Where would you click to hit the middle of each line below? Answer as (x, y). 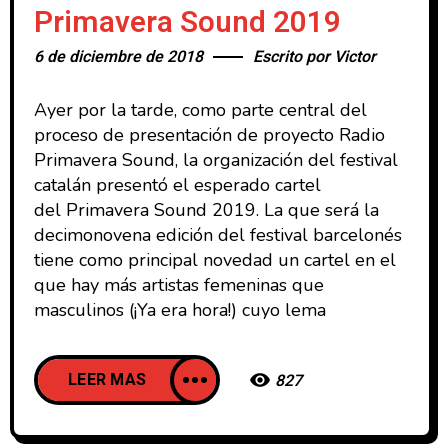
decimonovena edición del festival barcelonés (218, 235)
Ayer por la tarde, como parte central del (200, 110)
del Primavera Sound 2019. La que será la (206, 210)
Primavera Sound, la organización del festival (216, 160)
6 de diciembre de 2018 (118, 57)
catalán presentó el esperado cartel (177, 185)
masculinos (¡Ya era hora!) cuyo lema (180, 310)
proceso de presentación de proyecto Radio (209, 135)
